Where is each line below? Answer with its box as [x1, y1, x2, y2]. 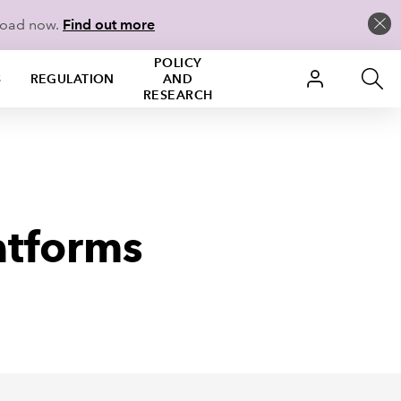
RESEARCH [142, 87, 213, 103]
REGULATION [30, 71, 115, 87]
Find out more [63, 16, 155, 33]
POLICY [153, 55, 202, 71]
